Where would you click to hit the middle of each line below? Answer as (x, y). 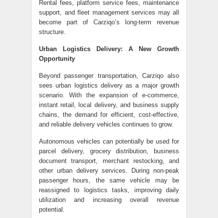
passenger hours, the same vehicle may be (109, 180)
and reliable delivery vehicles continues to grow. (106, 124)
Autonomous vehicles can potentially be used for (109, 141)
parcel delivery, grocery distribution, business (109, 151)
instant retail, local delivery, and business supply (109, 105)
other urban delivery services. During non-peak (109, 171)
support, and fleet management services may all (109, 12)
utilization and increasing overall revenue (109, 200)
